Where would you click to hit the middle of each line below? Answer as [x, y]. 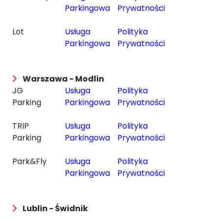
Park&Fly [29, 161]
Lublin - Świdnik [55, 208]
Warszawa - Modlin [63, 79]
